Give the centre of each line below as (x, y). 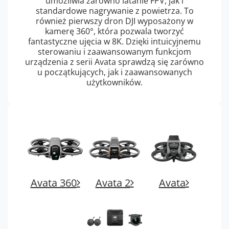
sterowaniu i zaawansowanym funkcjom (114, 52)
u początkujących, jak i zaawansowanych (114, 72)
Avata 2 (113, 183)
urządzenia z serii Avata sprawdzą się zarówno (114, 62)
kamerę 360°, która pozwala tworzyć (114, 31)
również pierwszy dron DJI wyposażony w (114, 21)
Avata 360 (53, 183)
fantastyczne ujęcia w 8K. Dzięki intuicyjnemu (114, 42)
